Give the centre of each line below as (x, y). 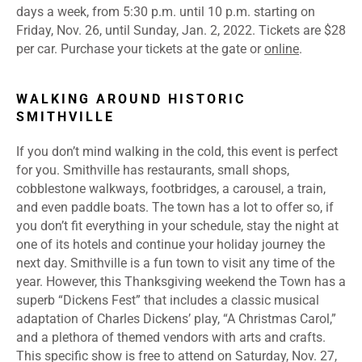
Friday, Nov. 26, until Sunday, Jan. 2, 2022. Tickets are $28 (181, 31)
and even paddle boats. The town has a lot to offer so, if (175, 208)
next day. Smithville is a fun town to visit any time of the (175, 263)
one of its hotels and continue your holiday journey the (170, 245)
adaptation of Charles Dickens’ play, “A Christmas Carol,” (176, 319)
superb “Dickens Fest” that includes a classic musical (168, 301)
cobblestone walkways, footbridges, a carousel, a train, (171, 189)
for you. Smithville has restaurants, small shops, (153, 170)
